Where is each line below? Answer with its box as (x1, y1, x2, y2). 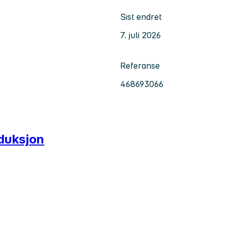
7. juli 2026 (120, 30, 161, 40)
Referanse (120, 60, 160, 71)
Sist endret (120, 11, 161, 22)
